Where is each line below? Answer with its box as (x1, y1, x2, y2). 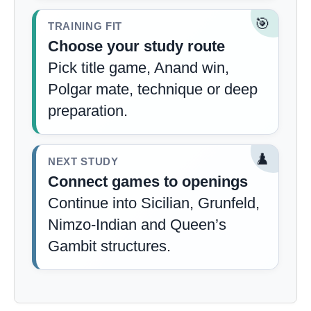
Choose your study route (48, 37, 225, 55)
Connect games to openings (48, 173, 248, 190)
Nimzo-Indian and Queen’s (48, 216, 226, 233)
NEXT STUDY (48, 156, 119, 167)
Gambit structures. (48, 237, 171, 255)
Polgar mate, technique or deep (48, 81, 258, 98)
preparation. (48, 102, 128, 119)
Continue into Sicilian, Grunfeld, (48, 194, 260, 212)
